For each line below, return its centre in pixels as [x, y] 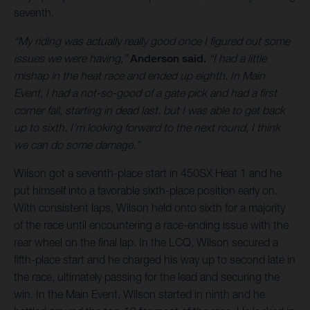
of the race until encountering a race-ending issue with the [151, 225]
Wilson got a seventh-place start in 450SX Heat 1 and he [148, 173]
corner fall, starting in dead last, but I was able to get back [149, 110]
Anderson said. [168, 58]
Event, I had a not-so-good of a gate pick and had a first [145, 92]
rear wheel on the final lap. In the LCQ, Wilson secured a [146, 242]
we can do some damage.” [77, 144]
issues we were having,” [72, 58]
